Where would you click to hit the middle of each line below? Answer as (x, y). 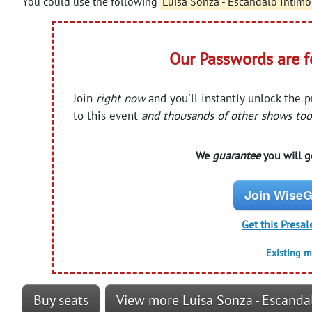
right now (121, 98)
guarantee (236, 155)
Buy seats (61, 300)
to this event (108, 115)
